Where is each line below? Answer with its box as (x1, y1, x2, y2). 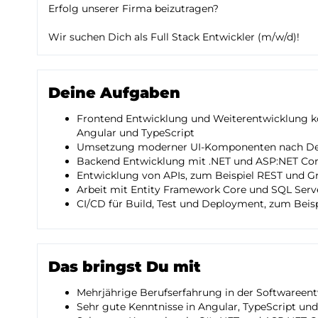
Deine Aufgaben (48, 83, 180, 102)
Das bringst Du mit (48, 257, 201, 275)
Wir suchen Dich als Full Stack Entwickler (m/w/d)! (48, 30, 300, 43)
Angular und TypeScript (77, 126, 194, 139)
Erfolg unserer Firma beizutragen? (48, 1, 219, 15)
